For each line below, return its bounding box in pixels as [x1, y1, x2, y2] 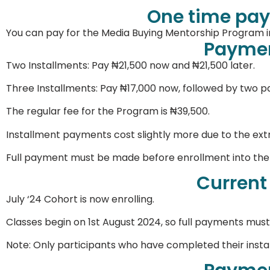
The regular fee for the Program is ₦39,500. [6, 104, 210, 119]
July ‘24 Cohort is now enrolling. [6, 192, 154, 206]
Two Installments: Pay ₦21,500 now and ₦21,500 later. [6, 58, 255, 72]
